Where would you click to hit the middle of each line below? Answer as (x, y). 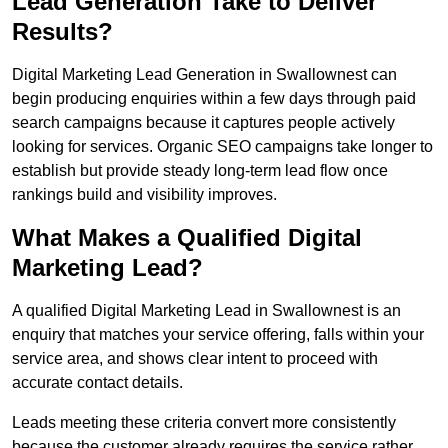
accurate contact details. (97, 383)
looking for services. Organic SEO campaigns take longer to (222, 147)
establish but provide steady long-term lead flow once (200, 171)
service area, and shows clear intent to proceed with (195, 359)
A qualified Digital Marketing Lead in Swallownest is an (206, 311)
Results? (62, 32)
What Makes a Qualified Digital (187, 238)
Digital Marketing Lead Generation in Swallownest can (204, 75)
